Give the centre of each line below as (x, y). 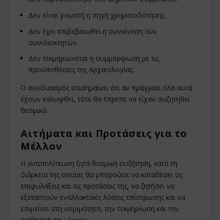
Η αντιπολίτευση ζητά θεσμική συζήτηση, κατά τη (99, 163)
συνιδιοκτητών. (54, 42)
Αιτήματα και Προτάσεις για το (104, 133)
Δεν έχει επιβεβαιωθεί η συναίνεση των (93, 31)
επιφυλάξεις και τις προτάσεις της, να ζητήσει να (98, 186)
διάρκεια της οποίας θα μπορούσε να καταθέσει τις (102, 174)
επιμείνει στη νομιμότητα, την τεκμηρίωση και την (100, 208)
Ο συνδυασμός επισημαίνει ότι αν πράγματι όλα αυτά (107, 88)
